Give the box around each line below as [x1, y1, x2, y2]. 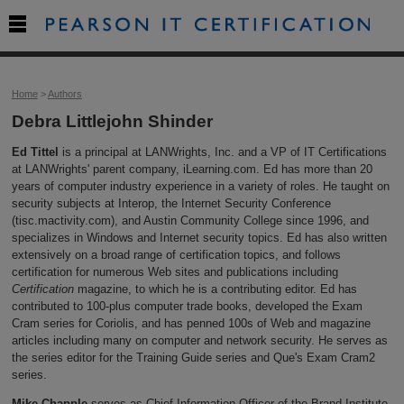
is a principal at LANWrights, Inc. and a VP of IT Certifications [58, 144, 387, 159]
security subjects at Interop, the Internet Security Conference [11, 196, 331, 210]
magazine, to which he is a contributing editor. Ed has [73, 281, 357, 296]
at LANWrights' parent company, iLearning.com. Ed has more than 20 [11, 161, 372, 176]
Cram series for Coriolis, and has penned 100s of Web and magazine [11, 316, 371, 330]
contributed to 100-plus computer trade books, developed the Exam [11, 298, 363, 313]
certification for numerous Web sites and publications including [11, 264, 338, 279]
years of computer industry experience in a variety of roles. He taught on [11, 179, 390, 193]
